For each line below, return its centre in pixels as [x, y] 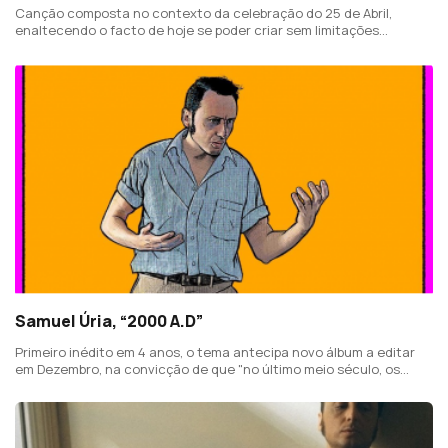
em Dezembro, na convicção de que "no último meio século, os [207, 368]
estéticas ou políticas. [84, 46]
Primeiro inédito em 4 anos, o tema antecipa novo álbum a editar [215, 351]
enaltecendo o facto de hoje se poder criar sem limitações [197, 29]
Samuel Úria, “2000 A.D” [109, 320]
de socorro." [53, 402]
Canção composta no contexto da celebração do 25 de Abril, [203, 12]
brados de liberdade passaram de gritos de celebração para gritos [219, 385]
